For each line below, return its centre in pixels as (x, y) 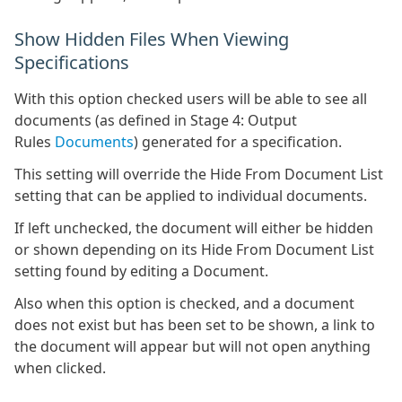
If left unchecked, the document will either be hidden (194, 228)
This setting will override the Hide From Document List (199, 174)
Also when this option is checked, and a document (184, 303)
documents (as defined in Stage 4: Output (156, 120)
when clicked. (60, 368)
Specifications (72, 62)
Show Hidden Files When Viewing (152, 39)
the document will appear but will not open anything (192, 346)
